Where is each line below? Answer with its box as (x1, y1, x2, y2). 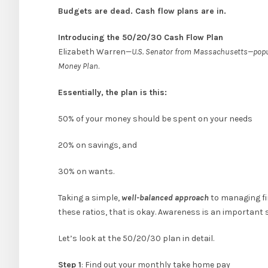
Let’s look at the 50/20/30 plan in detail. (58, 233, 214, 244)
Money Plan (58, 61, 98, 72)
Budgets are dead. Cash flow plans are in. (58, 6, 226, 17)
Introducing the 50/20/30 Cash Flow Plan (58, 32, 223, 43)
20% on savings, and (58, 140, 137, 151)
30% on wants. (58, 166, 114, 177)
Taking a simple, (58, 193, 120, 203)
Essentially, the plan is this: (58, 87, 167, 98)
